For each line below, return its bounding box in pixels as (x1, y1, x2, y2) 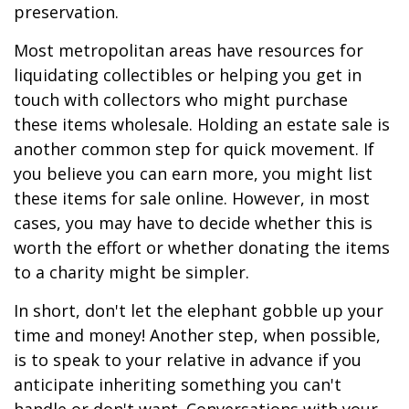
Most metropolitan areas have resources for (14, 39, 363, 61)
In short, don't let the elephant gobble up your (14, 299, 383, 321)
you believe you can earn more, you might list (14, 163, 372, 184)
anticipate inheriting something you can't (14, 373, 341, 395)
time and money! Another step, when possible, (14, 324, 381, 346)
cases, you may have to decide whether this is (14, 212, 372, 234)
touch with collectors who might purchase (14, 89, 348, 110)
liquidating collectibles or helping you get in (14, 64, 362, 86)
